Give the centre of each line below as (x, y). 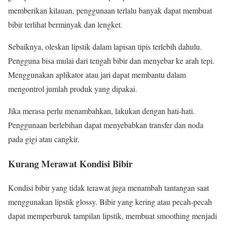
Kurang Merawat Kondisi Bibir (70, 163)
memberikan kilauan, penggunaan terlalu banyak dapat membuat (110, 10)
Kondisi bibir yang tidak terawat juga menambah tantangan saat (108, 188)
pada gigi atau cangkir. (44, 139)
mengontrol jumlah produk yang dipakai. (73, 88)
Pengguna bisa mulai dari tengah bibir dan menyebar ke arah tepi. (111, 60)
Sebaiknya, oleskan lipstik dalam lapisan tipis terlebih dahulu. (105, 46)
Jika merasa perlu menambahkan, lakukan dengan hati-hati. (101, 110)
